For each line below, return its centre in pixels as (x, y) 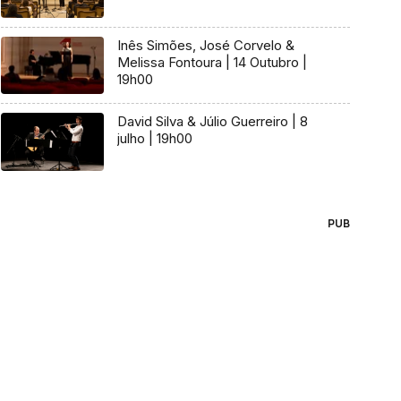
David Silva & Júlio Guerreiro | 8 (212, 122)
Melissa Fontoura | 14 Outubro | (212, 62)
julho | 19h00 (154, 139)
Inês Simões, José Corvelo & (205, 45)
